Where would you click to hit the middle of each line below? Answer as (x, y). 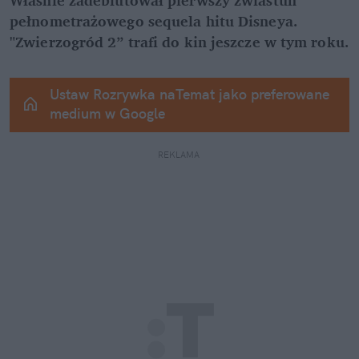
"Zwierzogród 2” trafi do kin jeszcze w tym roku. (179, 41)
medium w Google (107, 113)
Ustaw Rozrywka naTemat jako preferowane (190, 94)
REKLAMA (179, 154)
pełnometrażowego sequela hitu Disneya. (154, 20)
